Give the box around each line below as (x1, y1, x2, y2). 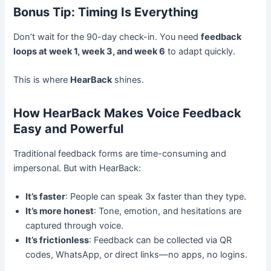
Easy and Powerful (13, 122, 124, 137)
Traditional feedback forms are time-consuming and (13, 148, 227, 160)
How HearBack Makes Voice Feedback (13, 106, 242, 121)
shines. (112, 74, 145, 86)
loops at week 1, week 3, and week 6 (13, 45, 166, 57)
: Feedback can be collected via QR (89, 235, 232, 246)
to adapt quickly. (165, 45, 236, 57)
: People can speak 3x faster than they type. (65, 191, 247, 203)
